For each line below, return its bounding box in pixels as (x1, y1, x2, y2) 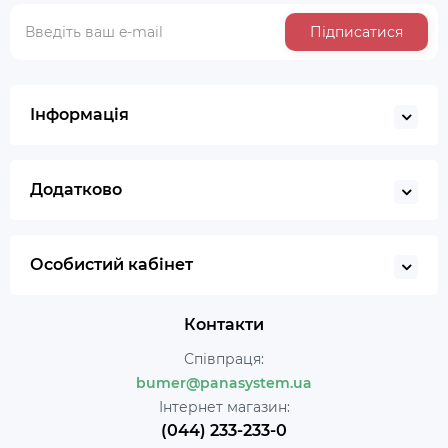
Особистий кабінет (30, 255, 193, 274)
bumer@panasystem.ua (136, 374, 312, 392)
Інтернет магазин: (158, 398, 290, 416)
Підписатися (310, 23, 403, 41)
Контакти (184, 315, 264, 334)
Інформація (30, 105, 129, 124)
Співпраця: (184, 350, 264, 368)
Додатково (30, 180, 122, 199)
